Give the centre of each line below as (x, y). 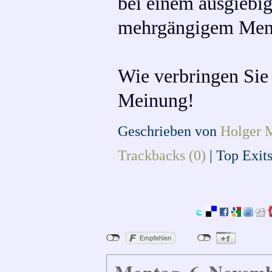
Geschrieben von (169, 131)
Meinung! (156, 100)
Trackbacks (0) (162, 155)
